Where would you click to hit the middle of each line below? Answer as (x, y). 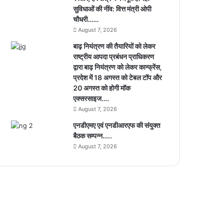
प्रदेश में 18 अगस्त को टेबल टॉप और (118, 77)
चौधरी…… (86, 19)
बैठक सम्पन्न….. (93, 136)
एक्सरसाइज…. (91, 98)
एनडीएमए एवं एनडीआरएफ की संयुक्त (117, 125)
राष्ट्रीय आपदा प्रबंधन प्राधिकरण (114, 56)
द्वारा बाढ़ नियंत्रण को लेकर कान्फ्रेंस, (118, 67)
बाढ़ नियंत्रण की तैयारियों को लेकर (114, 46)
